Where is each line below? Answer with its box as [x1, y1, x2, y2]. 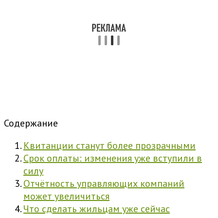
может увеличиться [23, 190, 109, 203]
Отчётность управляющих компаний [23, 177, 184, 190]
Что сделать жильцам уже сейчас [23, 202, 170, 216]
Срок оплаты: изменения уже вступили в [23, 152, 202, 165]
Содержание [4, 117, 58, 130]
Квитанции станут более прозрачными [23, 139, 196, 152]
